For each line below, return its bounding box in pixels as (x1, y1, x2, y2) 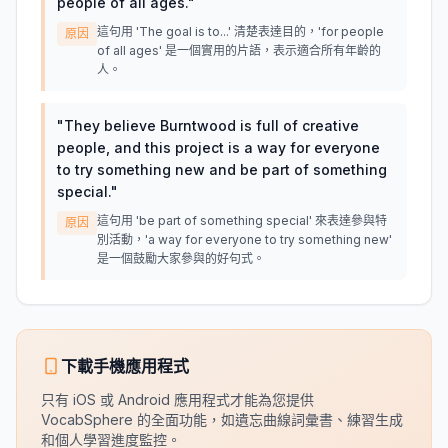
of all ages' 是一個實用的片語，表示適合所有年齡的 (97, 43, 381, 58)
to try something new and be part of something (57, 161, 387, 178)
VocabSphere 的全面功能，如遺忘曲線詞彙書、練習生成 (41, 411, 403, 428)
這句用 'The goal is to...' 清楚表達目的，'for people (97, 24, 384, 39)
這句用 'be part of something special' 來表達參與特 (97, 213, 387, 228)
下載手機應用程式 (61, 356, 189, 376)
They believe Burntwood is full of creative (64, 117, 359, 134)
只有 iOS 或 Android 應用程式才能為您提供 (41, 391, 314, 408)
